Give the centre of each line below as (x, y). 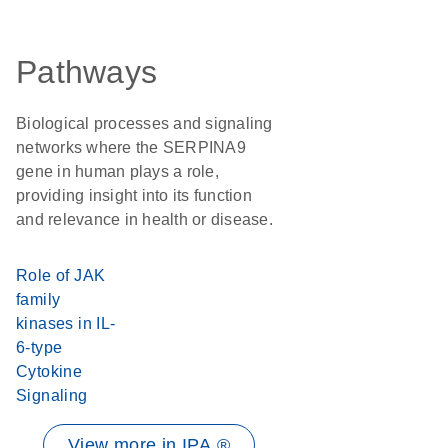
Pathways (86, 72)
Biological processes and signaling (144, 123)
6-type (39, 347)
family (38, 299)
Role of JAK (61, 275)
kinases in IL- (66, 323)
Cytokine (49, 371)
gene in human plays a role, (117, 171)
